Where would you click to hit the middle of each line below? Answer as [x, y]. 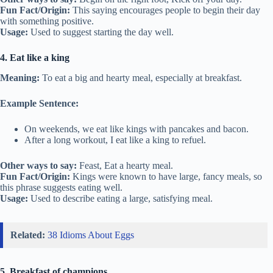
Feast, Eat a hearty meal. [125, 165]
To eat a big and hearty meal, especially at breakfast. [141, 77]
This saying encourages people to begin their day [165, 10]
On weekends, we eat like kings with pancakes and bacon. [136, 129]
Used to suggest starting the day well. [101, 32]
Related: [28, 235]
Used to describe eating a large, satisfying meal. [120, 198]
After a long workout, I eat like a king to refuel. [115, 140]
